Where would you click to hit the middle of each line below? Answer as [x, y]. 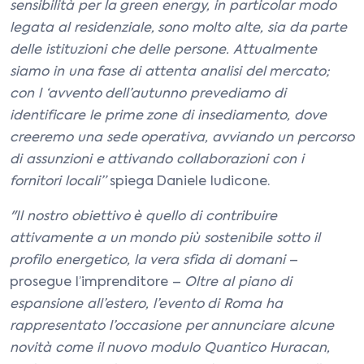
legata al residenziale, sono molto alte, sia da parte [179, 28]
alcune [312, 327]
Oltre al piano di [238, 283]
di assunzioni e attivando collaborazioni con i [157, 160]
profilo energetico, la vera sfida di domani [149, 261]
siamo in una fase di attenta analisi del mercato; [170, 72]
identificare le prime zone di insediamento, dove [168, 116]
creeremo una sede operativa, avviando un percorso [182, 138]
